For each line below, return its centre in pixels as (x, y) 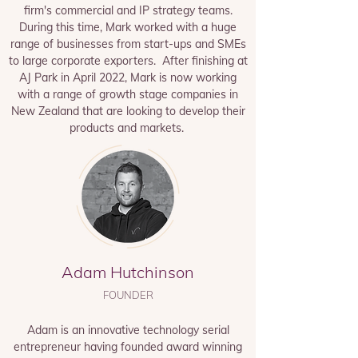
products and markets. (128, 128)
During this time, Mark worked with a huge (128, 27)
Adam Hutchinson (128, 272)
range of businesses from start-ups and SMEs (128, 44)
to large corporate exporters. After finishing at (128, 61)
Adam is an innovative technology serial (128, 330)
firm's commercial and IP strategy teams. (128, 10)
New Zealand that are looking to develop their (128, 111)
